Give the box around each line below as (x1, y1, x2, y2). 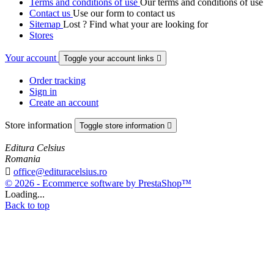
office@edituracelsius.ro (13, 166, 107, 177)
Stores (29, 30, 53, 41)
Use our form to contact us (73, 8, 175, 19)
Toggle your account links (64, 54, 157, 64)
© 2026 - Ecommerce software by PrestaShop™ (5, 178, 191, 189)
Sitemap (29, 19, 63, 30)
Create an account (29, 97, 98, 108)
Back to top (5, 200, 50, 211)
